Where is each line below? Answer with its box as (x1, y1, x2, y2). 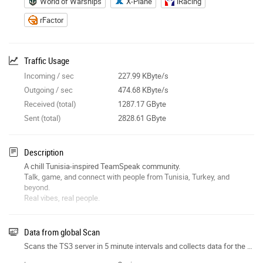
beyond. (24, 181, 50, 193)
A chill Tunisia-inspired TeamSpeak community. (24, 160, 180, 171)
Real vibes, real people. (24, 192, 100, 203)
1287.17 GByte (117, 98, 166, 109)
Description (24, 146, 63, 158)
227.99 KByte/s (117, 70, 168, 81)
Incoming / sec (24, 70, 74, 81)
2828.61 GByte (117, 112, 166, 123)
